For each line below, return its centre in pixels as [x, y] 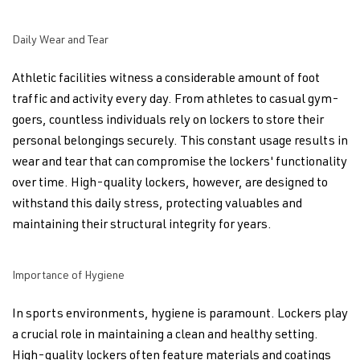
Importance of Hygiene [68, 276]
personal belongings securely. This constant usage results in [180, 142]
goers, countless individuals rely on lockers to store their [168, 121]
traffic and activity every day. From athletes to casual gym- [176, 100]
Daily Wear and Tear [60, 41]
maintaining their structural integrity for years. [142, 226]
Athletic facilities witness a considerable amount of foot [166, 80]
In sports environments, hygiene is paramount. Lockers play [180, 315]
